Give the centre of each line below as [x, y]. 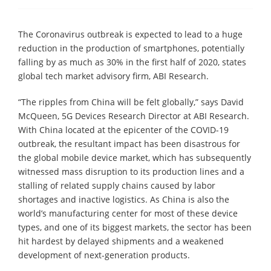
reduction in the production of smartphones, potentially [131, 48]
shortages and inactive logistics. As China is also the [124, 199]
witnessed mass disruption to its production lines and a [131, 171]
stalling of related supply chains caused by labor [117, 185]
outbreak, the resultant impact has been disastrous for [129, 143]
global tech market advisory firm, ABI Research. [113, 76]
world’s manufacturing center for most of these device [128, 213]
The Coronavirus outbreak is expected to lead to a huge [130, 34]
